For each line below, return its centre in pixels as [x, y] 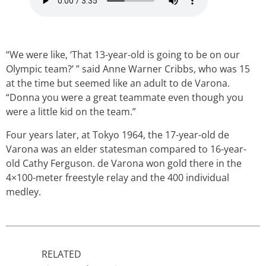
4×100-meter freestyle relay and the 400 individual [117, 177]
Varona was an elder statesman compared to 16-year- [126, 149]
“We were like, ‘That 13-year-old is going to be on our [123, 55]
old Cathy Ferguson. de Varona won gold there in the [123, 163]
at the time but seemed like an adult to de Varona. [118, 83]
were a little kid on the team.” [71, 112]
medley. [23, 191]
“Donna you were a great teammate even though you [124, 98]
